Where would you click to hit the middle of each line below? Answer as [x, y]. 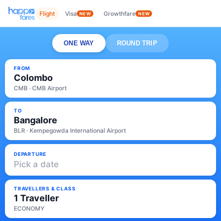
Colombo [33, 78]
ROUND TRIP [137, 43]
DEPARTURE [30, 154]
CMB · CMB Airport [40, 88]
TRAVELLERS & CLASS [45, 188]
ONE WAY [79, 43]
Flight [47, 13]
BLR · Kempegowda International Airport [70, 130]
